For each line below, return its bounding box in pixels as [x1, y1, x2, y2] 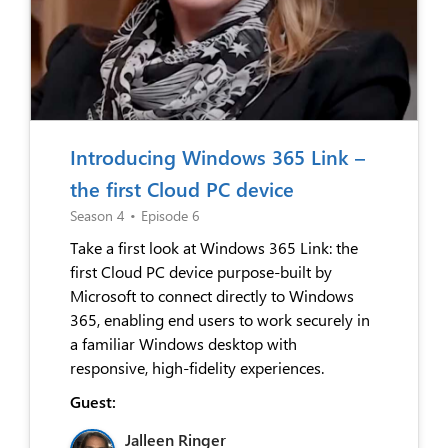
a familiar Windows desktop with [70, 332, 297, 354]
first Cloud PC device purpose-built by [70, 260, 332, 282]
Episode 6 [141, 205, 200, 225]
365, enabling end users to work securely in [70, 308, 370, 330]
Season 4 [70, 205, 125, 225]
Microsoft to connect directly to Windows [70, 284, 354, 306]
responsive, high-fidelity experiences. [70, 356, 324, 378]
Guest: [70, 390, 116, 412]
